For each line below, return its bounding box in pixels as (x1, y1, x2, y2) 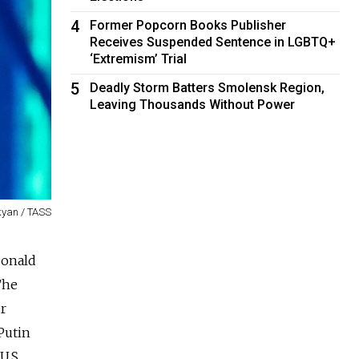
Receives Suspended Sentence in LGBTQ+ (90, 34, 337, 50)
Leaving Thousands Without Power (90, 96, 296, 112)
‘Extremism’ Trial (90, 50, 188, 67)
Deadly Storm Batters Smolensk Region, (90, 79, 325, 95)
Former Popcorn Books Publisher (90, 17, 287, 33)
